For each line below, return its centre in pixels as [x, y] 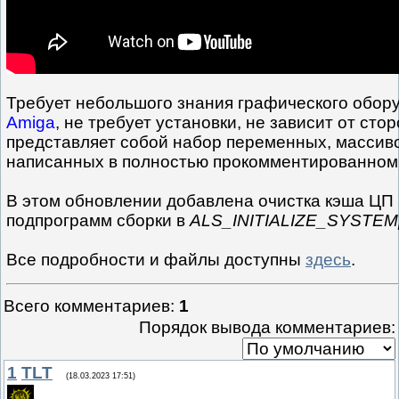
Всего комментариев [87, 306]
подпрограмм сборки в [98, 221]
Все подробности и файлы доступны [156, 260]
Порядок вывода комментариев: [267, 328]
